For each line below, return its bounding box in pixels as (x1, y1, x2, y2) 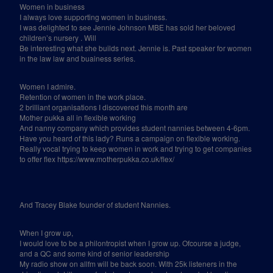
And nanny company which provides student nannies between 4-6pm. (19, 122, 250, 133)
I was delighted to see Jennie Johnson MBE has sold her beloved (19, 22, 236, 32)
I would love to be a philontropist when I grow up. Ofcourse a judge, (19, 238, 241, 248)
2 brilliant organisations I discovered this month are (19, 102, 188, 112)
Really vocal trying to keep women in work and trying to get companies (19, 143, 252, 154)
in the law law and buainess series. (19, 53, 136, 63)
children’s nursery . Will (19, 32, 97, 43)
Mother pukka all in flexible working (19, 112, 136, 122)
